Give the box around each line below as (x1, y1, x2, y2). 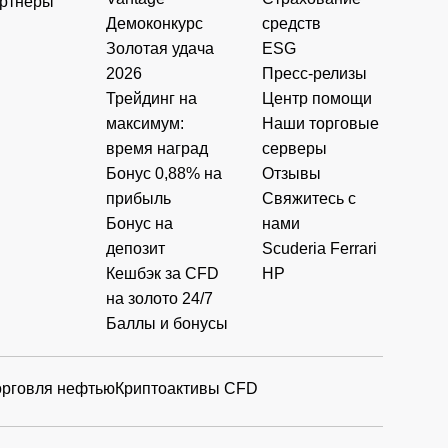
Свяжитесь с (261, 189, 356, 207)
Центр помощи (261, 89, 372, 107)
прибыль (106, 189, 172, 207)
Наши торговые (261, 114, 379, 132)
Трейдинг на (106, 89, 198, 107)
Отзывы (261, 164, 321, 182)
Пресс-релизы (261, 64, 367, 82)
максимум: (106, 114, 185, 132)
